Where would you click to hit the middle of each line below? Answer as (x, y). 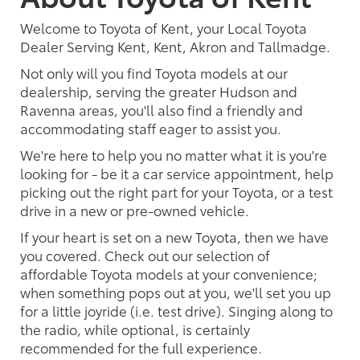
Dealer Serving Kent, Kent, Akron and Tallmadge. (175, 45)
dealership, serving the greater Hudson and (159, 90)
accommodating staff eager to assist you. (151, 127)
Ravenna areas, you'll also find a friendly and (162, 109)
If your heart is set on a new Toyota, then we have (174, 236)
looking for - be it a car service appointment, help (177, 172)
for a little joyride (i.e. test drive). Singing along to (176, 310)
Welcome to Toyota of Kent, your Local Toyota (164, 27)
